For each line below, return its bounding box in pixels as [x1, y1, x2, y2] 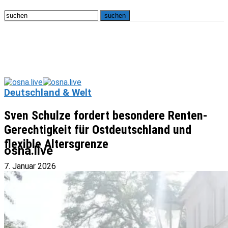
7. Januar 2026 [4, 161, 56, 171]
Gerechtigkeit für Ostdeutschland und [4, 122, 191, 137]
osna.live [4, 143, 53, 158]
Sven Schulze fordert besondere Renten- [4, 108, 208, 123]
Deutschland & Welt [4, 87, 92, 98]
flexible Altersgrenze [4, 136, 108, 151]
